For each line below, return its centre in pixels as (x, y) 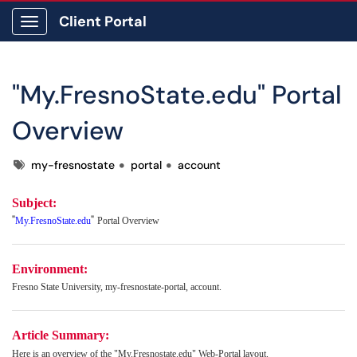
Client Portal (103, 22)
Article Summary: (61, 335)
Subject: (34, 203)
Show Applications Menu (92, 34)
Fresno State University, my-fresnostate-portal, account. (117, 287)
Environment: (50, 269)
